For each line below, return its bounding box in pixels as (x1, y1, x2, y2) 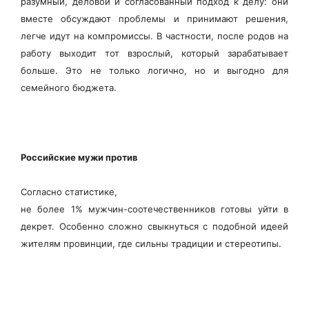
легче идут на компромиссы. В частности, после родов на (21, 30, 288, 41)
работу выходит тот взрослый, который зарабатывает (21, 48, 288, 59)
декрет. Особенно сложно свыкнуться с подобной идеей (21, 221, 288, 232)
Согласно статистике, (21, 186, 117, 197)
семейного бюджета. (21, 82, 117, 93)
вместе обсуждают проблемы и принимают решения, (21, 13, 288, 24)
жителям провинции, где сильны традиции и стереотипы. (21, 238, 281, 249)
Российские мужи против (21, 152, 138, 163)
